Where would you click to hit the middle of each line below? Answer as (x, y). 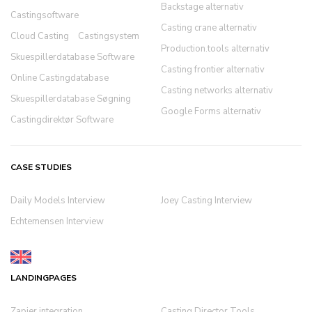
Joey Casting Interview (206, 201)
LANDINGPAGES (44, 278)
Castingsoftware (45, 15)
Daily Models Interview (58, 201)
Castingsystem (109, 36)
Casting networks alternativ (217, 91)
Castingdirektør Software (62, 120)
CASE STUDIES (41, 167)
